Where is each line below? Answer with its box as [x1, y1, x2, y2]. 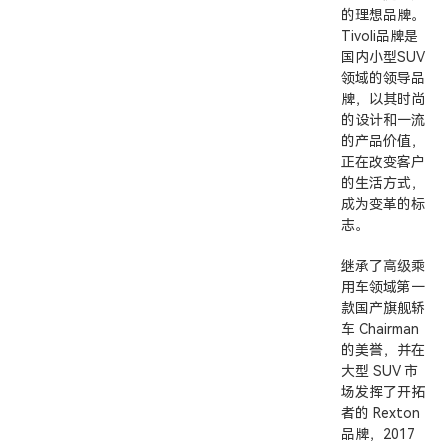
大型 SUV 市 [341, 363, 418, 379]
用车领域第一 [341, 279, 425, 295]
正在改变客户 [341, 154, 425, 170]
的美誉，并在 [341, 342, 425, 358]
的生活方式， [341, 175, 425, 191]
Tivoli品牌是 [341, 28, 418, 44]
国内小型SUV [341, 49, 425, 65]
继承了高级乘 [341, 258, 425, 274]
